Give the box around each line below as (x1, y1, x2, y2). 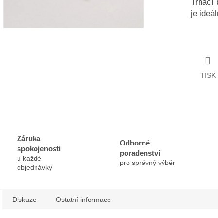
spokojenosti (17, 144, 61, 153)
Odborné (119, 139, 150, 147)
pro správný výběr (119, 159, 175, 167)
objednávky (17, 163, 52, 171)
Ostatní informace (56, 195, 111, 203)
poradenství (119, 149, 160, 158)
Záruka (17, 134, 40, 143)
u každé (17, 154, 41, 162)
